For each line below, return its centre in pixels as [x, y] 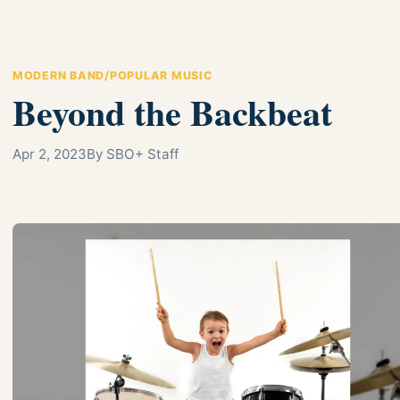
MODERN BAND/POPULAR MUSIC [112, 75]
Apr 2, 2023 [50, 154]
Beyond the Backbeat [172, 112]
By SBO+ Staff [133, 154]
